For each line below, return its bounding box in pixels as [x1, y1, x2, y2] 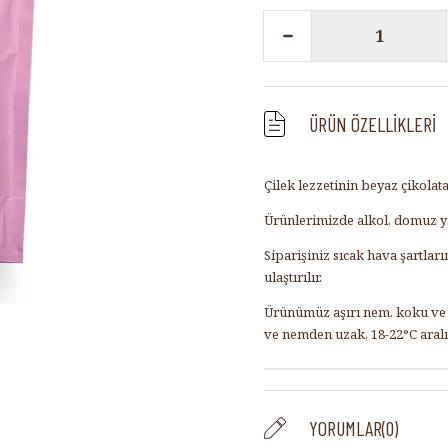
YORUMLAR [309, 416, 382, 440]
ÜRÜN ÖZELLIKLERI [309, 112, 436, 136]
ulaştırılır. [264, 268, 325, 286]
